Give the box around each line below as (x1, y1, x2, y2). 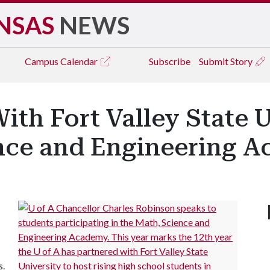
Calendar (60, 55, 99, 67)
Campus (25, 55, 60, 67)
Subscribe (149, 55, 190, 67)
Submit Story (199, 55, 254, 67)
